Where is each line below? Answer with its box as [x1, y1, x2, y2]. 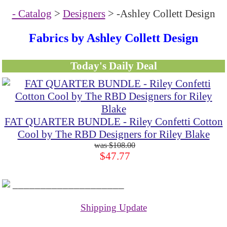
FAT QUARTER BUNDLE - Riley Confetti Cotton [4, 116, 223, 128]
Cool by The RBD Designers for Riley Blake [17, 128, 210, 141]
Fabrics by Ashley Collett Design [29, 31, 198, 45]
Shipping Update [80, 202, 147, 213]
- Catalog [12, 8, 52, 20]
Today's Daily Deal [70, 60, 157, 72]
